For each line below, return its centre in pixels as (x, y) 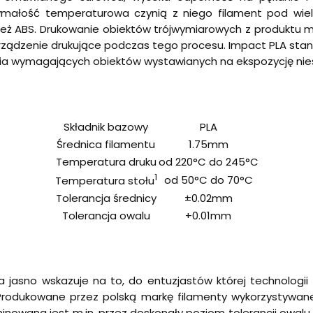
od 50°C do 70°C (208, 180)
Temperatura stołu (104, 180)
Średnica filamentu (106, 144)
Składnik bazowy (106, 126)
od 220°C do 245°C (208, 161)
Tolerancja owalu (106, 215)
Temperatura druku (106, 161)
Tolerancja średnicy (106, 198)
